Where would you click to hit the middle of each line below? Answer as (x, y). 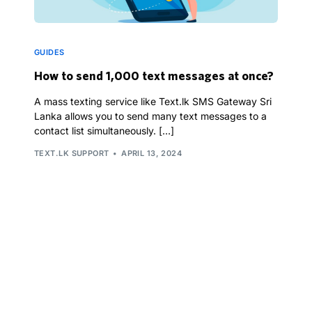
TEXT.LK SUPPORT (72, 153)
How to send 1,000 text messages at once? (154, 76)
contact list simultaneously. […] (104, 131)
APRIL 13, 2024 (152, 153)
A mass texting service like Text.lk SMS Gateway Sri (153, 102)
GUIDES (49, 53)
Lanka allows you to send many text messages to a (150, 116)
